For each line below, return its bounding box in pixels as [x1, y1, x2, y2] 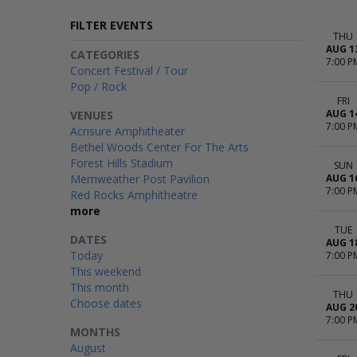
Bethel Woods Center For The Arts [70, 139, 249, 155]
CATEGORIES [70, 47, 139, 62]
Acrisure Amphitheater [70, 124, 185, 139]
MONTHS [70, 324, 120, 339]
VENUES [70, 108, 113, 123]
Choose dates [70, 296, 142, 311]
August [70, 340, 106, 355]
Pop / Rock [70, 79, 127, 94]
